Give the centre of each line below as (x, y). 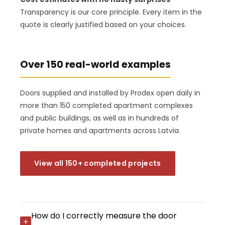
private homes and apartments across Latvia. (100, 130)
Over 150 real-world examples (95, 64)
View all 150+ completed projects (98, 163)
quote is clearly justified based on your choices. (103, 24)
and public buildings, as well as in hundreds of (99, 118)
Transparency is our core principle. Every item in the (111, 12)
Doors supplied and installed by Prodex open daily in (110, 93)
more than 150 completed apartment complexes (106, 105)
